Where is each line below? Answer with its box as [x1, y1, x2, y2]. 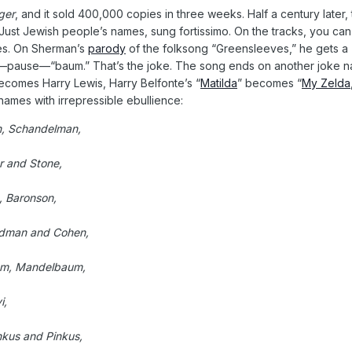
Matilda [200, 75, 237, 90]
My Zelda [302, 75, 350, 90]
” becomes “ [237, 75, 302, 90]
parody [88, 41, 126, 55]
